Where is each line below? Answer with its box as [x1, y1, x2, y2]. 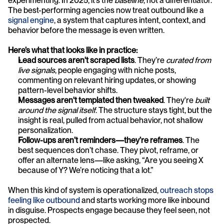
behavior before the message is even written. [8, 25, 164, 35]
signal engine [8, 15, 54, 25]
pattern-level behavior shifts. [18, 85, 117, 95]
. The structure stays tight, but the [95, 105, 212, 115]
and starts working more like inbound [80, 195, 209, 205]
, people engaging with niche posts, [55, 65, 176, 75]
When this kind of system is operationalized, [8, 185, 160, 195]
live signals [18, 65, 55, 75]
